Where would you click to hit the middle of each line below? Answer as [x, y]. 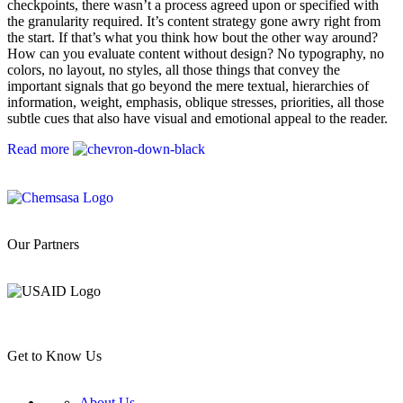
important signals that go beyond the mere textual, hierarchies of [188, 85]
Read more [40, 148]
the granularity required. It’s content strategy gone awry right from [194, 21]
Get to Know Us [54, 355]
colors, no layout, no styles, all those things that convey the [174, 69]
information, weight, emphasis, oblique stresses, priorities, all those [196, 102]
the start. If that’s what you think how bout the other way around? [193, 37]
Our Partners [43, 244]
